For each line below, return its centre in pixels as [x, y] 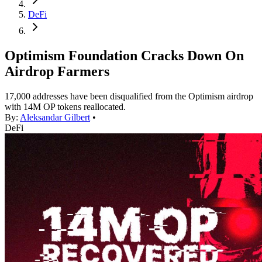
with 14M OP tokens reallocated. [65, 107]
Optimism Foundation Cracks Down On [124, 56]
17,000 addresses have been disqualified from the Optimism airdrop [129, 96]
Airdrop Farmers [57, 72]
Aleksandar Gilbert [55, 118]
